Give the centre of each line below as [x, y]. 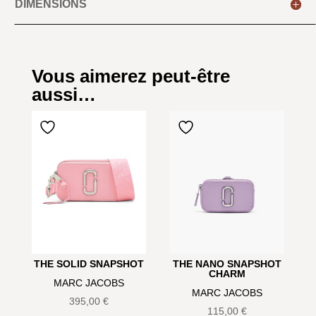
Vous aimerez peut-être [130, 77]
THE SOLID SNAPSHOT [89, 263]
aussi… [63, 95]
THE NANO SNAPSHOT [227, 263]
